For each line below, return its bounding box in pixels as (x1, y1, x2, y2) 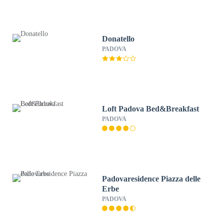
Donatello (102, 34, 135, 43)
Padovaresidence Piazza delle (102, 174, 201, 183)
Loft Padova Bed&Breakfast (102, 104, 199, 113)
